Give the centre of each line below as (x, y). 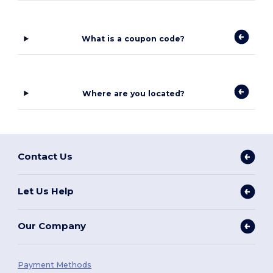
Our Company (52, 226)
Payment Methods (55, 264)
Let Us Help (46, 191)
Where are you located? (133, 93)
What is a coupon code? (133, 39)
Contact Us (45, 157)
